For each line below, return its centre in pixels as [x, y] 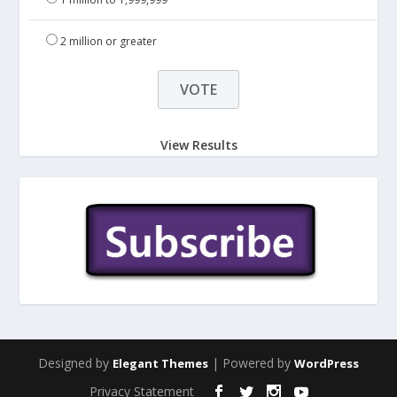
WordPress [327, 364]
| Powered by [251, 363]
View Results [198, 144]
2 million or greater [109, 42]
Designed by [75, 363]
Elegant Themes [160, 364]
